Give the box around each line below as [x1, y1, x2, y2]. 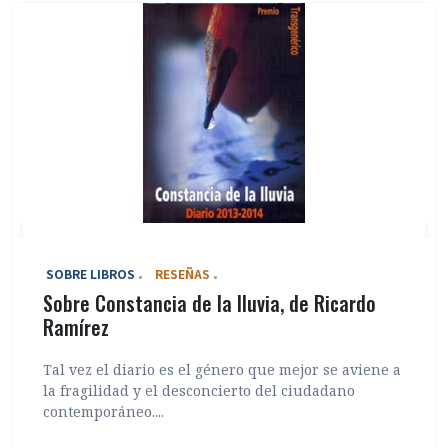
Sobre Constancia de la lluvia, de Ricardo [43, 288, 376, 319]
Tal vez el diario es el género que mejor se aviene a [43, 360, 401, 380]
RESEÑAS [155, 265, 210, 283]
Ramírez [43, 312, 109, 343]
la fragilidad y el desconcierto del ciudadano [43, 381, 355, 401]
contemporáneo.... [43, 402, 164, 422]
